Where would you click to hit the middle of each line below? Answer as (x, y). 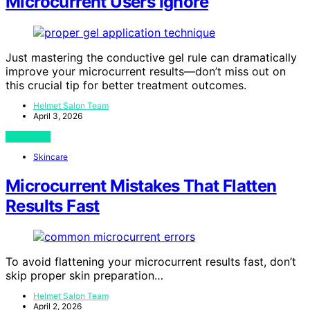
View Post (28, 137)
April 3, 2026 (58, 116)
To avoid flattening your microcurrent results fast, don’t (151, 262)
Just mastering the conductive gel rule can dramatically (151, 58)
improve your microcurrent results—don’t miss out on (146, 72)
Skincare (51, 157)
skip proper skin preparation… (84, 276)
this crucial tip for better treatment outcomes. (126, 85)
